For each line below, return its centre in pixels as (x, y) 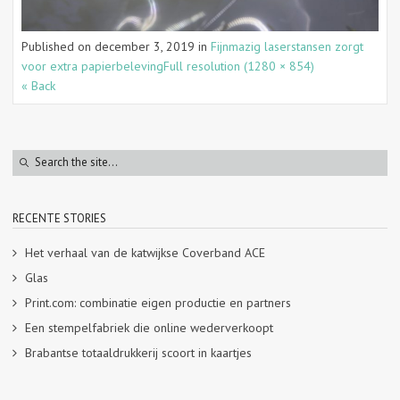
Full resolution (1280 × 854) (239, 66)
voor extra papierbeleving (92, 66)
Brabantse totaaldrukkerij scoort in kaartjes (138, 352)
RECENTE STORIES (59, 218)
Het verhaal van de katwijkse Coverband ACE (145, 252)
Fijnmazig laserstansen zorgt (287, 46)
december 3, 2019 (145, 46)
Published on (58, 46)
